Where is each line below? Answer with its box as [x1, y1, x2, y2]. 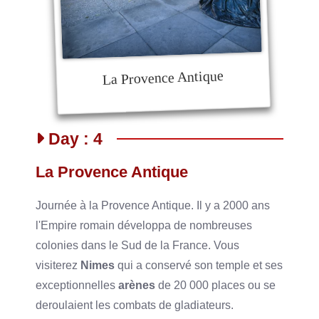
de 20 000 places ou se [155, 278, 276, 291]
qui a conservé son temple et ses [115, 258, 283, 271]
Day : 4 [43, 129, 103, 148]
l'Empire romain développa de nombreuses [36, 219, 253, 231]
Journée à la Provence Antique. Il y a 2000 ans [36, 199, 271, 211]
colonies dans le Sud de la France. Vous [36, 239, 240, 251]
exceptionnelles [36, 278, 119, 291]
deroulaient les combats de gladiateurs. [36, 298, 234, 311]
